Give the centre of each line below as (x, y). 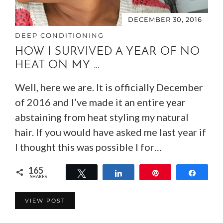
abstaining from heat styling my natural (102, 117)
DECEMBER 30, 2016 (165, 19)
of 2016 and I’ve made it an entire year (100, 102)
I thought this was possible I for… (88, 147)
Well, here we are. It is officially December (109, 87)
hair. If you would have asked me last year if (111, 132)
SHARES (38, 176)
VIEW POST (45, 200)
